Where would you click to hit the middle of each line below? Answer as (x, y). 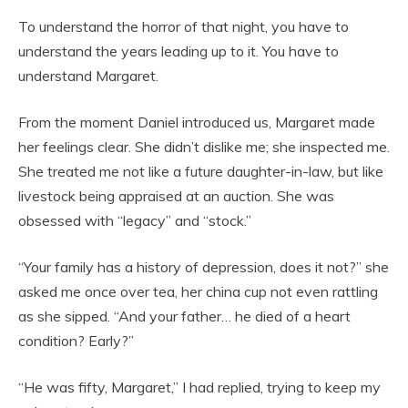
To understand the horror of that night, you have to (184, 26)
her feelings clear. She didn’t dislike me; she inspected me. (204, 146)
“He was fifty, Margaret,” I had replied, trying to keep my (199, 387)
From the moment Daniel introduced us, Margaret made (197, 122)
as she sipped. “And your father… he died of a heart (184, 316)
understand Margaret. (88, 75)
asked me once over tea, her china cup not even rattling (198, 291)
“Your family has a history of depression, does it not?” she (204, 266)
